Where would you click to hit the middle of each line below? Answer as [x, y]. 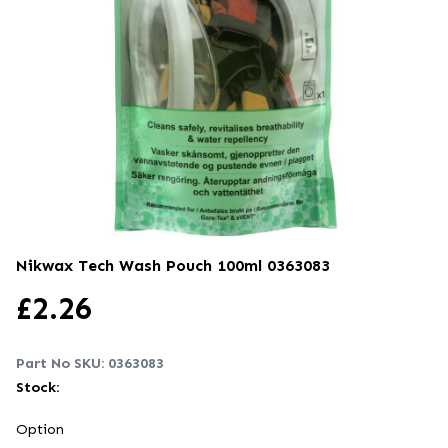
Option [40, 429]
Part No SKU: [62, 363]
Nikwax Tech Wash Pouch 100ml [141, 265]
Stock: [39, 387]
